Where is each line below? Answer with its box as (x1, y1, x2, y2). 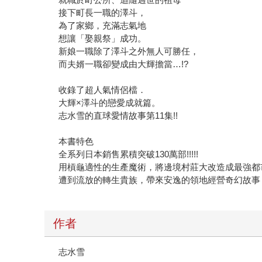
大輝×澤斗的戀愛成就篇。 (58, 98, 161, 108)
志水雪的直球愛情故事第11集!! (58, 111, 178, 121)
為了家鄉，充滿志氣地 (58, 20, 147, 31)
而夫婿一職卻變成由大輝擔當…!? (58, 59, 189, 70)
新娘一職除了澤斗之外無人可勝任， (58, 46, 199, 57)
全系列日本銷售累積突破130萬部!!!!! (58, 149, 199, 160)
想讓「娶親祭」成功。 (58, 33, 147, 44)
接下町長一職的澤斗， (58, 8, 147, 18)
